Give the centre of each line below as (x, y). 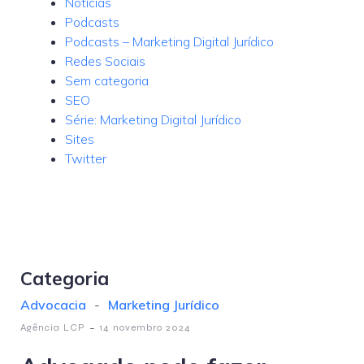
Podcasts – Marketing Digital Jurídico (169, 41)
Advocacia (53, 305)
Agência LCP (53, 327)
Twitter (86, 158)
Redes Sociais (105, 61)
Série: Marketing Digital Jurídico (153, 119)
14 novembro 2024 (145, 327)
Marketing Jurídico (164, 305)
